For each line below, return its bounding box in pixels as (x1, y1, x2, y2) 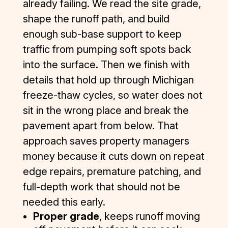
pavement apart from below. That (22, 119, 179, 132)
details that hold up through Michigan (22, 73, 194, 86)
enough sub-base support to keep (22, 27, 182, 40)
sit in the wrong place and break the (22, 104, 189, 117)
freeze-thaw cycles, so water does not (22, 89, 203, 101)
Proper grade (33, 210, 99, 222)
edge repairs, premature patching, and (22, 165, 201, 178)
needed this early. (22, 195, 105, 208)
